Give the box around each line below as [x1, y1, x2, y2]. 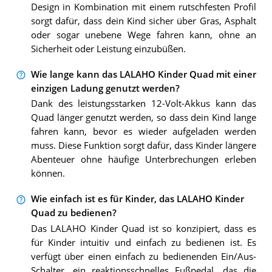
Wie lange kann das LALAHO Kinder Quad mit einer [30, 68, 256, 80]
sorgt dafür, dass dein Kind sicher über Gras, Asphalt [30, 15, 256, 27]
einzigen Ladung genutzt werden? [30, 82, 180, 94]
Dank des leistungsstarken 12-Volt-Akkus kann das [30, 98, 256, 110]
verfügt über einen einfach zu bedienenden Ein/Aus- [30, 250, 256, 262]
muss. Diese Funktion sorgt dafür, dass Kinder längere [30, 140, 256, 152]
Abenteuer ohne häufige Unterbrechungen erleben [30, 154, 256, 166]
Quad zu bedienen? [30, 207, 117, 219]
